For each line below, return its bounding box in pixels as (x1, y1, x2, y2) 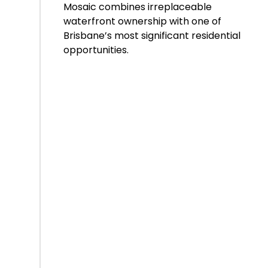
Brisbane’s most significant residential (63, 29, 240, 42)
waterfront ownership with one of (63, 14, 221, 28)
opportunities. (63, 43, 129, 57)
